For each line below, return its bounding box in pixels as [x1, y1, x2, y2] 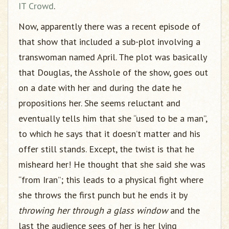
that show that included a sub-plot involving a [18, 36, 200, 48]
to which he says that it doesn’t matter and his [18, 128, 200, 140]
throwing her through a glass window [18, 204, 168, 216]
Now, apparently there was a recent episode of [18, 20, 200, 32]
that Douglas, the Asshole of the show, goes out [18, 66, 208, 78]
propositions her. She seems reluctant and [18, 97, 180, 109]
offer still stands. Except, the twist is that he [18, 143, 194, 155]
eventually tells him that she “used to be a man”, [18, 112, 207, 124]
